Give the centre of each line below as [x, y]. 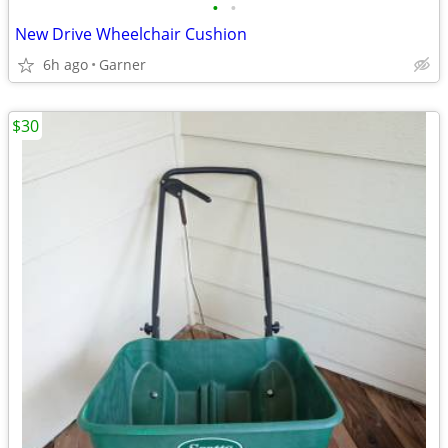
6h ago [65, 64]
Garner [122, 64]
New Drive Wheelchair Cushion [131, 34]
